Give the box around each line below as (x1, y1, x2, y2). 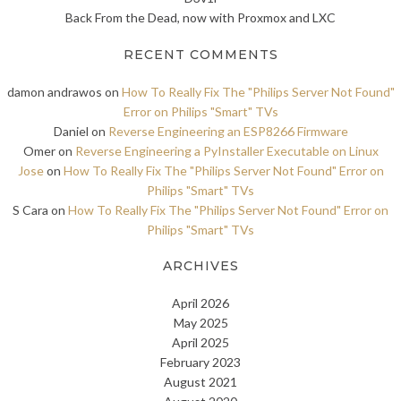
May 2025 (173, 315, 228, 331)
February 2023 (160, 354, 241, 371)
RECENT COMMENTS (123, 46, 278, 63)
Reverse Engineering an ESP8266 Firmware (107, 123, 348, 139)
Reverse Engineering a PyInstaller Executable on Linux (74, 142, 379, 158)
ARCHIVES (162, 258, 239, 275)
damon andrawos (6, 83, 102, 99)
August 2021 (164, 374, 237, 390)
